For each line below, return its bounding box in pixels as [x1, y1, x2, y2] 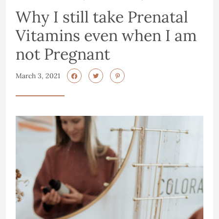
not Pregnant [16, 44, 110, 64]
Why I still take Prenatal [16, 6, 188, 27]
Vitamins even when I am [16, 25, 197, 45]
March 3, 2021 [16, 71, 60, 80]
